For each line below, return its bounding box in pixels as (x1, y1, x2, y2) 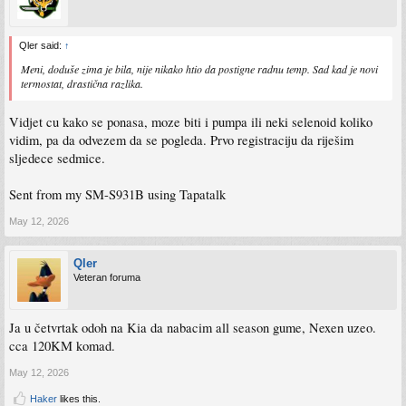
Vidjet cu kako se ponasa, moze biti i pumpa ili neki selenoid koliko (9, 113, 372, 131)
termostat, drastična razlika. (21, 75, 143, 91)
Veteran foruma (73, 272, 140, 284)
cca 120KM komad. (9, 337, 115, 355)
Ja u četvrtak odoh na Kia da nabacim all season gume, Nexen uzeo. (9, 319, 376, 337)
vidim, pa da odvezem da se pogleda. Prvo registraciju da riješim (9, 131, 353, 150)
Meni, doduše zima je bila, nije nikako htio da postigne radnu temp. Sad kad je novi (21, 61, 378, 76)
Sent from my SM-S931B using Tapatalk (9, 186, 226, 204)
